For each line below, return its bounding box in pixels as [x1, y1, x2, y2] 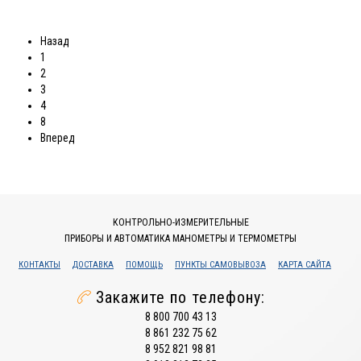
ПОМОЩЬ [126, 259, 163, 270]
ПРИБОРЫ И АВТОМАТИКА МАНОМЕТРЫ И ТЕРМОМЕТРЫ [64, 233, 297, 244]
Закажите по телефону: [96, 288, 265, 307]
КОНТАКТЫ [19, 259, 60, 270]
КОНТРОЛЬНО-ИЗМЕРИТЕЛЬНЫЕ [112, 217, 249, 228]
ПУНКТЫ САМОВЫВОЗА [175, 259, 266, 270]
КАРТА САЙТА [278, 259, 331, 270]
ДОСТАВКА [73, 259, 114, 270]
